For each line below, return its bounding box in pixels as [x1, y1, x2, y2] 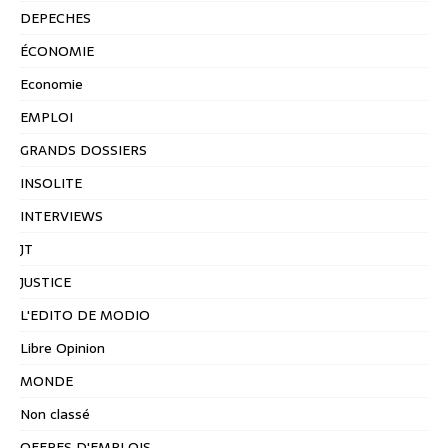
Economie [20, 73, 83, 96]
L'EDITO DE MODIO [20, 304, 150, 327]
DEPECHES [20, 7, 91, 30]
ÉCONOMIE [20, 40, 94, 63]
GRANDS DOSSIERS [20, 139, 147, 162]
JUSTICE [20, 271, 71, 294]
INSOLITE [20, 172, 82, 195]
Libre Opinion [20, 337, 105, 360]
